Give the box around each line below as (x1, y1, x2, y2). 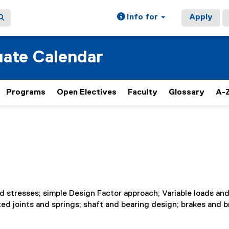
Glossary (169, 88, 204, 97)
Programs (6, 88, 45, 97)
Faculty (128, 88, 157, 97)
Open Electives (57, 88, 117, 97)
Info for (125, 13, 160, 21)
